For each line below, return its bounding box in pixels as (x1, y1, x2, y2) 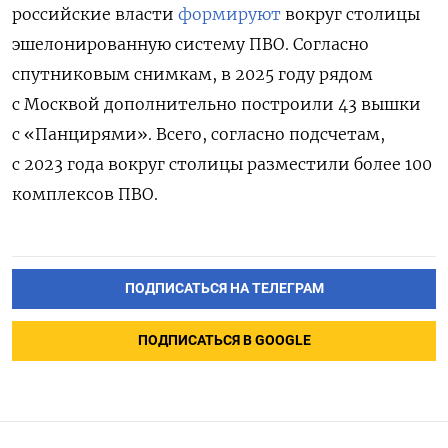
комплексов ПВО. (12, 184, 158, 205)
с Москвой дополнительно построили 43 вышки (12, 94, 421, 115)
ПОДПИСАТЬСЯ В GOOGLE (137, 331, 311, 349)
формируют (178, 4, 281, 25)
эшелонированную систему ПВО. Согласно (12, 34, 369, 55)
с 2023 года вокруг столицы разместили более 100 (12, 154, 432, 175)
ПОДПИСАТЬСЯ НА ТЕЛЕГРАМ (124, 279, 324, 297)
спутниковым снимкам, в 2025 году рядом (12, 64, 373, 85)
